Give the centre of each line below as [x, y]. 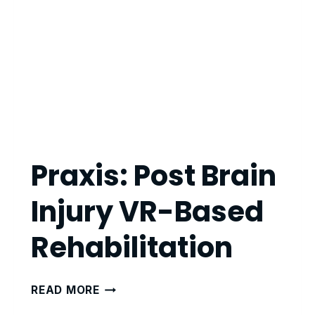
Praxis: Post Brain [154, 176]
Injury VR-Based [147, 212]
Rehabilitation [132, 247]
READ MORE [65, 290]
